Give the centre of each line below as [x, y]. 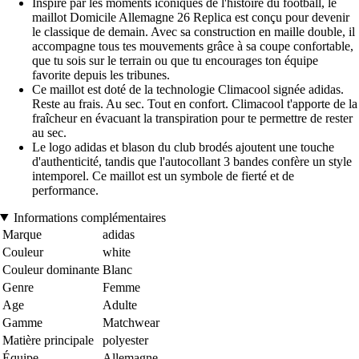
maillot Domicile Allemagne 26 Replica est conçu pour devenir [191, 17]
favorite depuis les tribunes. [101, 75]
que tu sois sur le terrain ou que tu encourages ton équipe [175, 60]
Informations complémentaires [89, 217]
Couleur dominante [51, 269]
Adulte [120, 305]
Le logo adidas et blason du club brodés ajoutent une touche [183, 147]
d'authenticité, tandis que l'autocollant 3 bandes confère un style [192, 161]
